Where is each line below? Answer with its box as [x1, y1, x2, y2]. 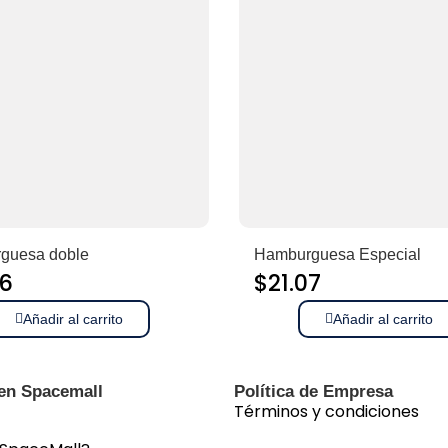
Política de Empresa [234, 382, 393, 401]
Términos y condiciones [234, 400, 419, 423]
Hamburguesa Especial [254, 246, 421, 263]
